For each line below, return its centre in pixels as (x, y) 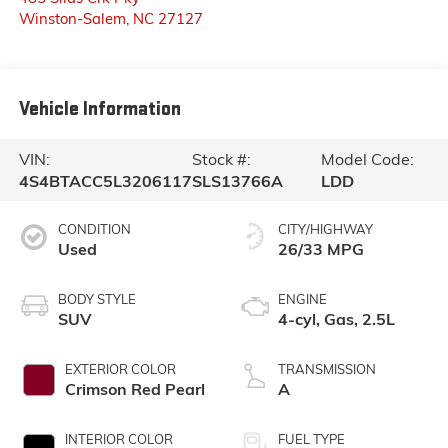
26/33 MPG (321, 248)
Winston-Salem (72, 18)
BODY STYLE (96, 298)
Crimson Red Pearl (134, 388)
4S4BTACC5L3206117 (105, 181)
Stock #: (222, 159)
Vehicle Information (99, 109)
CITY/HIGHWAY (325, 228)
